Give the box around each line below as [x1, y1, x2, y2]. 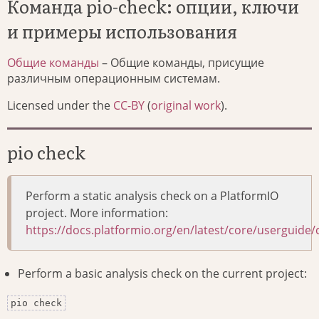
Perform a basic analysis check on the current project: [18, 265, 307, 281]
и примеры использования [7, 18, 237, 43]
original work [151, 97, 221, 113]
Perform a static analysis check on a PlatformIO [26, 187, 278, 204]
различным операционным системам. [7, 70, 220, 86]
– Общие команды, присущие [99, 54, 264, 70]
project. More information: [26, 204, 168, 221]
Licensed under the [7, 97, 113, 113]
